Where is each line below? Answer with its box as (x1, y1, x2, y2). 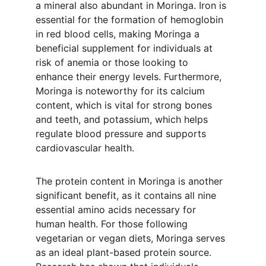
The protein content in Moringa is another (36, 175, 226, 187)
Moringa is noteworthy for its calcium (36, 85, 208, 97)
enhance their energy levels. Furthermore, (36, 71, 224, 83)
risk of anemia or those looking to (36, 56, 191, 68)
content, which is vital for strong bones (36, 99, 215, 111)
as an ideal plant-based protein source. (36, 246, 214, 258)
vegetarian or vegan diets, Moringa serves (36, 232, 228, 244)
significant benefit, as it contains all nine (36, 189, 219, 201)
